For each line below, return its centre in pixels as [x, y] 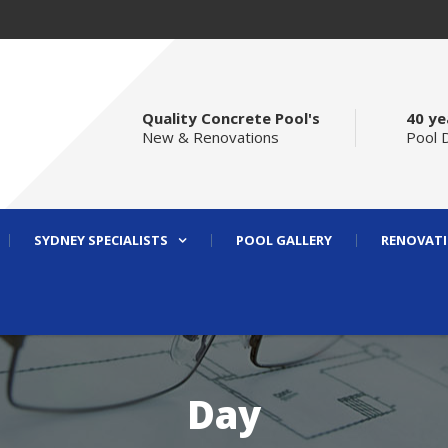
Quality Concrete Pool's [231, 118]
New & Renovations [210, 137]
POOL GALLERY [284, 240]
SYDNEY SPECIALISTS [101, 240]
